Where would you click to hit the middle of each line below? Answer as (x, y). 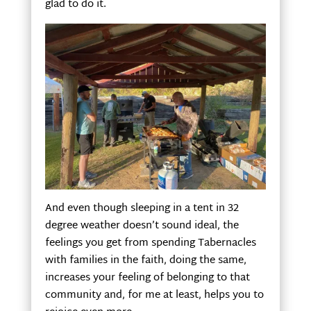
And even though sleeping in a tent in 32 (142, 208)
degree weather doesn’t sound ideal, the (142, 226)
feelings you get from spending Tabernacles (150, 243)
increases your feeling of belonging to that (147, 278)
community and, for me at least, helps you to (154, 295)
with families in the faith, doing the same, (145, 260)
